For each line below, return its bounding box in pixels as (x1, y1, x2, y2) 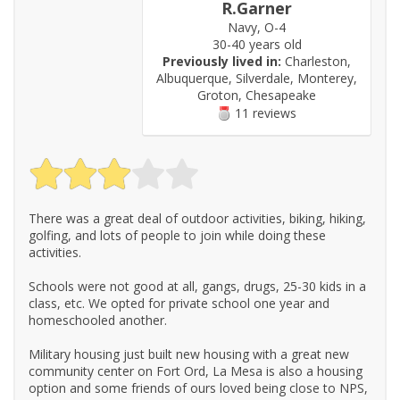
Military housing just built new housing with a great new (29, 346, 349, 363)
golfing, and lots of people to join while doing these (29, 227, 326, 245)
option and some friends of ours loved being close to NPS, (29, 379, 368, 397)
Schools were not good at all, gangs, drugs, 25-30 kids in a (29, 278, 366, 296)
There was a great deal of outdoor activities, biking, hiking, (29, 210, 366, 228)
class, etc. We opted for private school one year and (29, 295, 329, 312)
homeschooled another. (29, 312, 167, 329)
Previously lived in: (162, 53, 281, 71)
